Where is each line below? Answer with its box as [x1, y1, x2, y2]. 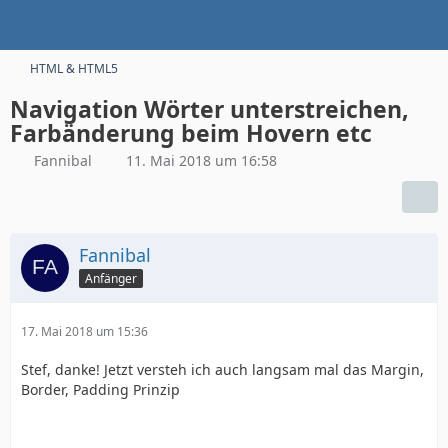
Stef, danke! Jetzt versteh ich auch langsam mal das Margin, [21, 360, 424, 379]
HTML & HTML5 [30, 60, 118, 77]
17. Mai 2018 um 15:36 [21, 323, 148, 340]
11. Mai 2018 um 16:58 [126, 151, 277, 170]
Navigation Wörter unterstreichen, [10, 93, 409, 125]
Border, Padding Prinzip [21, 380, 180, 399]
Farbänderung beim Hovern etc [10, 117, 372, 149]
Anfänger [85, 269, 137, 287]
